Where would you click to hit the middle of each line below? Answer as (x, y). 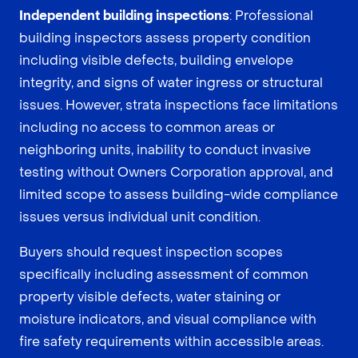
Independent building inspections (124, 15)
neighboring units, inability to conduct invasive (165, 149)
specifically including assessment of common (164, 274)
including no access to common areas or (147, 127)
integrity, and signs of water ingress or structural (171, 82)
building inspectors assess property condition (165, 38)
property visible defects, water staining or (150, 296)
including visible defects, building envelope (156, 60)
